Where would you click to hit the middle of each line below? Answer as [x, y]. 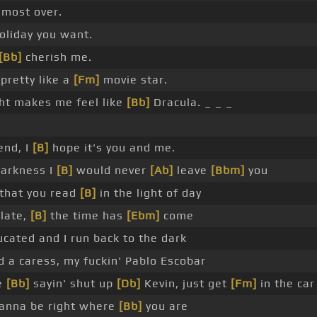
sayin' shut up [73, 284]
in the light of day [149, 193]
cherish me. [57, 57]
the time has [87, 216]
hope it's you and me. [112, 148]
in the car [286, 284]
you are [165, 306]
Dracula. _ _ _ [191, 103]
